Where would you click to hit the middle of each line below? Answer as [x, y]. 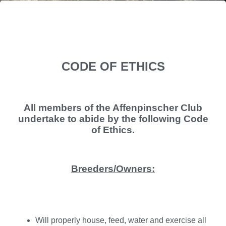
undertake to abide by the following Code [113, 119]
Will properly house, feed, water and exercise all [121, 220]
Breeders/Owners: [113, 169]
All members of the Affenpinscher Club [113, 108]
